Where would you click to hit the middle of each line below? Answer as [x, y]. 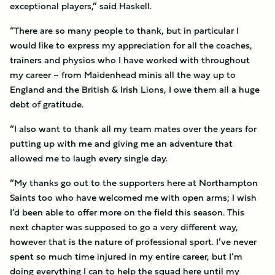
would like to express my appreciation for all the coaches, [131, 45]
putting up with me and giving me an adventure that [121, 143]
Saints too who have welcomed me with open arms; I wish [133, 197]
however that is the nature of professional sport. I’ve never [133, 242]
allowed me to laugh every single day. [89, 158]
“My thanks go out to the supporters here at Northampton [134, 183]
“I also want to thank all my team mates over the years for [133, 129]
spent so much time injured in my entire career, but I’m [126, 256]
